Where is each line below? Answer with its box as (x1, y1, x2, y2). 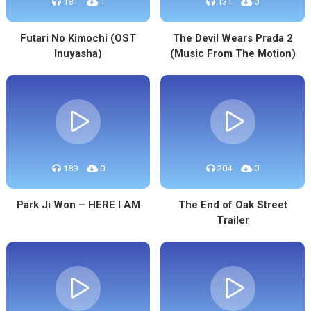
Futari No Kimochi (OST (20, 32, 137, 44)
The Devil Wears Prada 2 (172, 32, 293, 44)
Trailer (216, 214, 249, 226)
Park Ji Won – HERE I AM (16, 199, 140, 211)
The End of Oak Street (178, 199, 287, 211)
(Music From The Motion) (169, 47, 296, 60)
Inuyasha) (54, 47, 103, 60)
